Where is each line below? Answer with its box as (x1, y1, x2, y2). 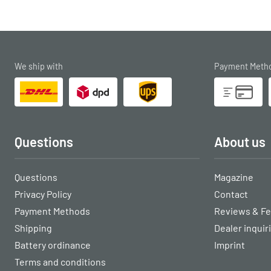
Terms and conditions (15, 255, 106, 267)
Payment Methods (15, 204, 90, 217)
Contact (214, 188, 248, 200)
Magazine (214, 171, 253, 183)
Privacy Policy (15, 188, 71, 200)
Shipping (15, 221, 52, 233)
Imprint (214, 238, 245, 250)
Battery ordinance (15, 238, 91, 250)
